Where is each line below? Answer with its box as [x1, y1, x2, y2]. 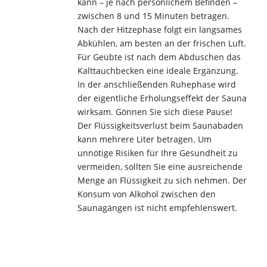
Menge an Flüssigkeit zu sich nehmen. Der [77, 174, 247, 186]
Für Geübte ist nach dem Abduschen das [77, 51, 241, 63]
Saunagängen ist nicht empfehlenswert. [77, 201, 237, 213]
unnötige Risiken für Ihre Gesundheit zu [77, 147, 238, 159]
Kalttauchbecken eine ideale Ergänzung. [77, 64, 238, 76]
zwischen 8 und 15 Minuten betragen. [77, 10, 229, 21]
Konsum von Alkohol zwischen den [77, 188, 216, 200]
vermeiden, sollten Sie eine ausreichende [77, 160, 243, 172]
